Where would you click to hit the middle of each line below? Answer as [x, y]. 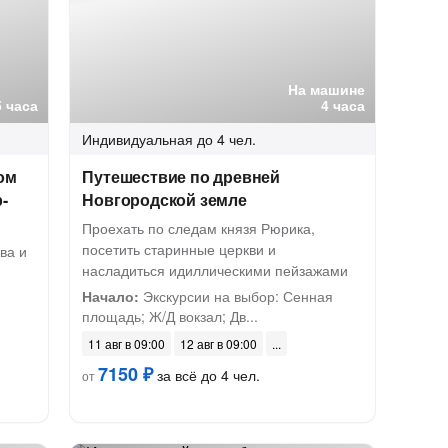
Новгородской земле [164, 199]
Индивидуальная [138, 139]
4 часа [343, 105]
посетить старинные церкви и [179, 249]
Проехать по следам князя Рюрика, [199, 228]
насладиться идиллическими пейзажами [215, 270]
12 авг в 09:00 [219, 343]
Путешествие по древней [181, 176]
